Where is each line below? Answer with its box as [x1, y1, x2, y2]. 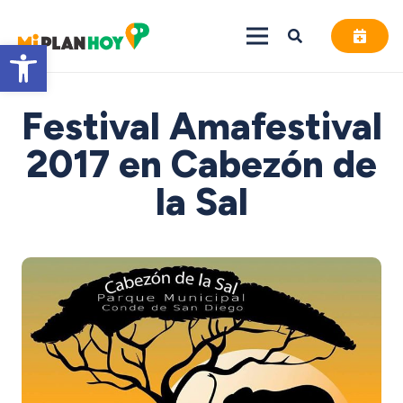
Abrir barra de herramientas [8, 33, 157, 72]
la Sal [155, 179, 248, 225]
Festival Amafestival [21, 103, 382, 149]
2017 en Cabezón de [26, 141, 377, 187]
